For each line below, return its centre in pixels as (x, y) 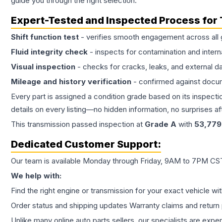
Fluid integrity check (49, 52)
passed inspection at (107, 124)
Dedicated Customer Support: (86, 144)
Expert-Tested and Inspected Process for (115, 21)
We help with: (36, 176)
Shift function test (45, 37)
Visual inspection (43, 67)
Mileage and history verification (71, 82)
